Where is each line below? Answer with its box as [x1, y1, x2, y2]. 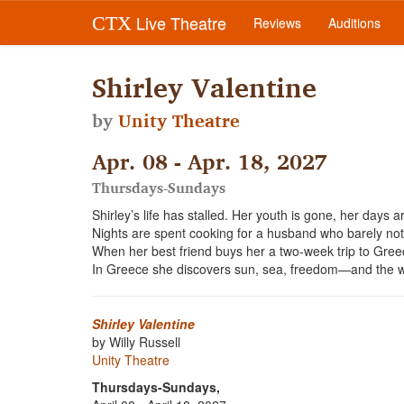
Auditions [328, 14, 381, 32]
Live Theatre [132, 11, 226, 34]
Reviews [253, 14, 301, 32]
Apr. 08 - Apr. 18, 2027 [92, 143, 327, 179]
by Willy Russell [92, 333, 180, 351]
